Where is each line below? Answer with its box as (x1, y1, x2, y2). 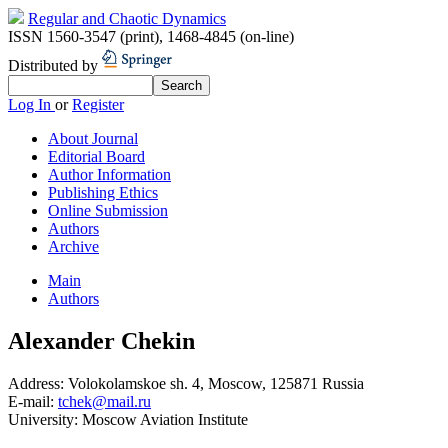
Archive (48, 238, 99, 255)
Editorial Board (48, 148, 145, 165)
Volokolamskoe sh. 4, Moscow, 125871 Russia (68, 374, 364, 392)
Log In (8, 96, 55, 113)
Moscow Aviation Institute (82, 410, 248, 428)
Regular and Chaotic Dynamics (28, 10, 226, 27)
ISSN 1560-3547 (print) (8, 28, 159, 45)
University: (8, 410, 82, 428)
